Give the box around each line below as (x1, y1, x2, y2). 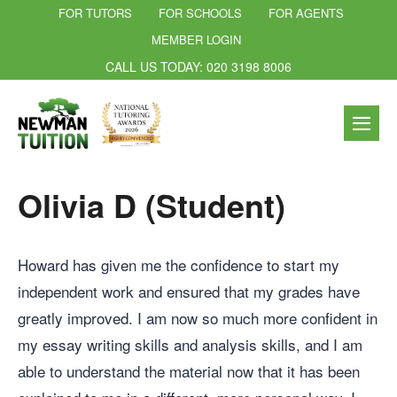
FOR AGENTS (268, 4, 344, 21)
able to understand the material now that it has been (18, 359, 360, 382)
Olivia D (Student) (18, 181, 285, 228)
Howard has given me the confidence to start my (18, 253, 339, 276)
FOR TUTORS (58, 4, 132, 21)
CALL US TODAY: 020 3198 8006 (105, 58, 292, 75)
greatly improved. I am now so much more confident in (18, 306, 378, 329)
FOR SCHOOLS (158, 4, 242, 21)
